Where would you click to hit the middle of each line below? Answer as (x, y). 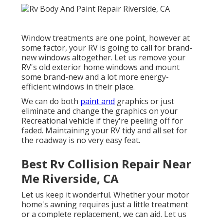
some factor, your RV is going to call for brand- (107, 47)
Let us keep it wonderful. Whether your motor (105, 194)
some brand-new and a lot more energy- (95, 77)
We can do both (51, 101)
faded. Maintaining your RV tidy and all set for (104, 130)
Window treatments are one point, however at (106, 38)
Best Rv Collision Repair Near (106, 163)
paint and (98, 101)
